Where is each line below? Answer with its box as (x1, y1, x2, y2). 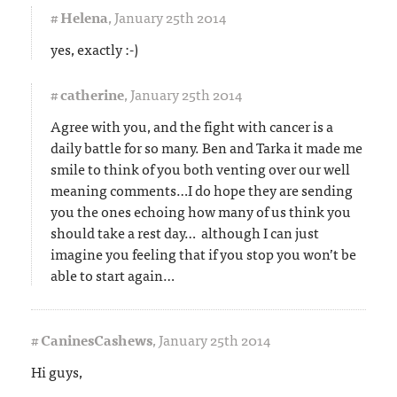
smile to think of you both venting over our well (51, 156, 350, 180)
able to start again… (51, 262, 175, 286)
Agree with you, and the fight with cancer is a (51, 113, 333, 137)
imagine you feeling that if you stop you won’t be (51, 241, 356, 265)
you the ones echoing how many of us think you (51, 198, 351, 222)
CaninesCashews (41, 327, 152, 351)
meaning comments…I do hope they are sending (51, 177, 353, 201)
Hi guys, (31, 359, 82, 383)
